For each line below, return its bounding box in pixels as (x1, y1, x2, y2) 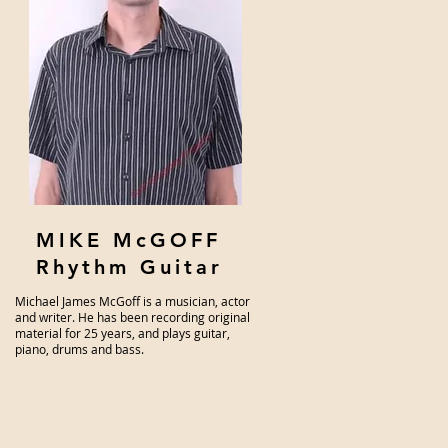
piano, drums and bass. (15, 341, 147, 357)
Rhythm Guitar (36, 255, 223, 279)
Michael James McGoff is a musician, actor (15, 293, 250, 309)
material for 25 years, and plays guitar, (15, 325, 230, 341)
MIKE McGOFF (36, 228, 221, 252)
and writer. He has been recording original (15, 309, 250, 325)
